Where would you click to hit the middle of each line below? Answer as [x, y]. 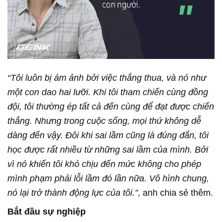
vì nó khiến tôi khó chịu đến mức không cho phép [104, 164]
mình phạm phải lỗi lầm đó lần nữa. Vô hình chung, [108, 178]
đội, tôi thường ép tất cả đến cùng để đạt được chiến [111, 106]
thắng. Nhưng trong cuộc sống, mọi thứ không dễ [104, 121]
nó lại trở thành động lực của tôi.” [73, 193]
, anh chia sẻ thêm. [175, 193]
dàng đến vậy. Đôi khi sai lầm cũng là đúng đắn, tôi [108, 135]
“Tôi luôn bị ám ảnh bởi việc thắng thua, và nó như [107, 78]
